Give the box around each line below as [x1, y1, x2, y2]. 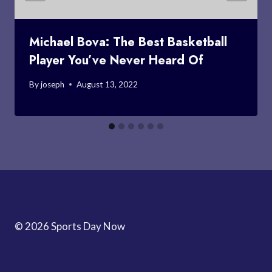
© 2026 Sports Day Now [15, 220, 125, 233]
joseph [41, 79, 65, 89]
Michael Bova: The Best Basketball [29, 33, 227, 51]
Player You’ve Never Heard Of [29, 51, 203, 69]
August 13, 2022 [76, 79, 138, 89]
